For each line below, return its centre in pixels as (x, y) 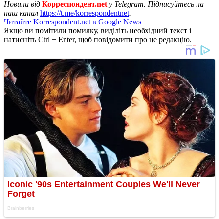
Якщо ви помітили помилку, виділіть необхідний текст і (98, 30)
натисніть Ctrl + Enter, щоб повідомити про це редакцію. (98, 39)
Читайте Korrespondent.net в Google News (73, 22)
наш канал (22, 13)
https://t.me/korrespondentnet (85, 13)
